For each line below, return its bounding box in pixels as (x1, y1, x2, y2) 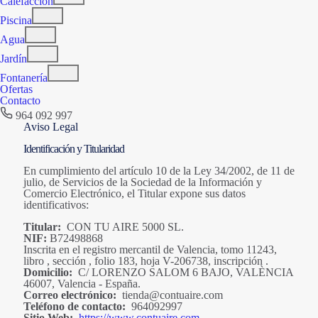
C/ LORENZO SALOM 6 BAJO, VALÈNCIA (72, 266, 293, 279)
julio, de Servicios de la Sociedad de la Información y (23, 176, 262, 189)
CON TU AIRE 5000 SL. (61, 221, 184, 234)
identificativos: (23, 199, 89, 212)
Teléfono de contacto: (23, 300, 126, 313)
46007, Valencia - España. (23, 278, 141, 290)
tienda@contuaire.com (116, 289, 223, 302)
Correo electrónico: (23, 289, 116, 302)
